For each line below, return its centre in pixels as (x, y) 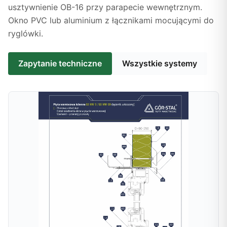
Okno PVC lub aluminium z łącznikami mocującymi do (111, 20)
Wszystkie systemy (160, 63)
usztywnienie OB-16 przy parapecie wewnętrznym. (105, 7)
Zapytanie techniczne (60, 63)
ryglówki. (26, 33)
